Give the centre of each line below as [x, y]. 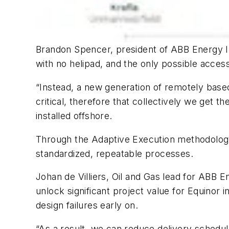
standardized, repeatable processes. [114, 153]
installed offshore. [74, 116]
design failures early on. [87, 205]
